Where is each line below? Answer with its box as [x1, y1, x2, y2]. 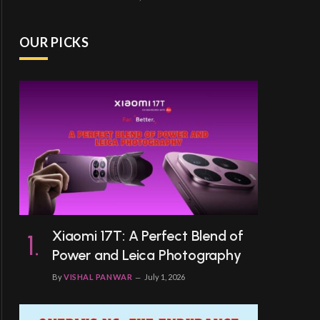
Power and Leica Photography [52, 246, 241, 264]
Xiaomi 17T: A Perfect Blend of [52, 226, 244, 244]
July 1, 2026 [144, 271, 186, 281]
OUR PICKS [19, 34, 89, 50]
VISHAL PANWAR [64, 271, 133, 281]
